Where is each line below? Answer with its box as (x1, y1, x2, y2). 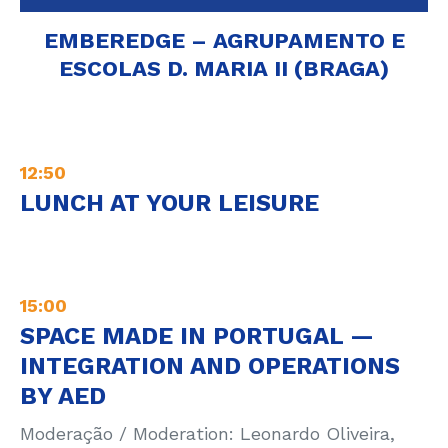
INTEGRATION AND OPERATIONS (20, 352, 400, 380)
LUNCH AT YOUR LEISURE (20, 189, 319, 217)
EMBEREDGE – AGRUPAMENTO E (43, 28, 405, 53)
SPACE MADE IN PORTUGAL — (20, 322, 374, 350)
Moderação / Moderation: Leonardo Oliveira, (20, 423, 395, 444)
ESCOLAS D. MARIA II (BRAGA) (59, 56, 389, 81)
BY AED (20, 382, 106, 410)
